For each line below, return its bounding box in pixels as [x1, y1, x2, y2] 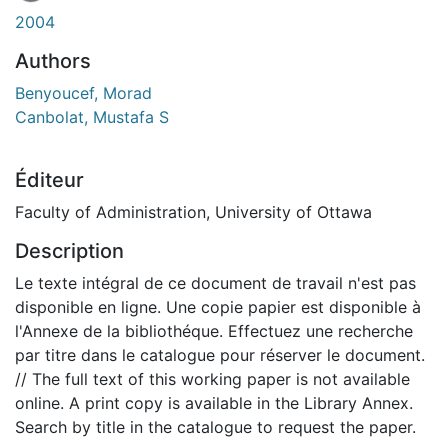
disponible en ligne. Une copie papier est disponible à [15, 296, 421, 317]
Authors [15, 48, 91, 73]
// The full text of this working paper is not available [15, 368, 410, 389]
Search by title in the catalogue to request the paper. [15, 416, 416, 437]
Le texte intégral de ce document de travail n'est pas [15, 272, 416, 293]
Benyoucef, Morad [15, 82, 152, 103]
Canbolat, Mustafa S [15, 106, 169, 127]
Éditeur [15, 167, 84, 192]
